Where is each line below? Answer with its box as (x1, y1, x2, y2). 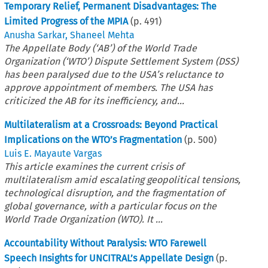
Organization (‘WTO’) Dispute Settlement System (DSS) (4, 55, 239, 67)
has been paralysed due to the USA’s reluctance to (4, 68, 224, 80)
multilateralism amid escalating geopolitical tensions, (4, 173, 241, 185)
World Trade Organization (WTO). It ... (4, 213, 163, 225)
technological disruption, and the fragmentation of (4, 187, 225, 199)
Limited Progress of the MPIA (4, 15, 129, 27)
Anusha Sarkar (4, 29, 66, 41)
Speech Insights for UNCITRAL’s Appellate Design (4, 252, 214, 264)
